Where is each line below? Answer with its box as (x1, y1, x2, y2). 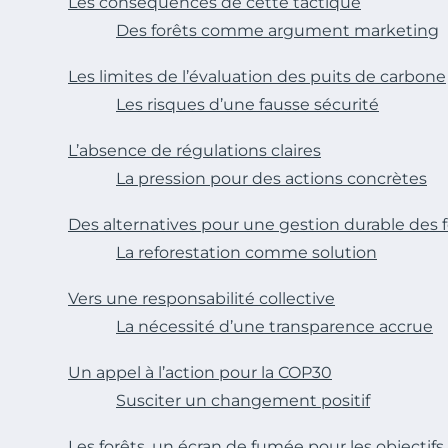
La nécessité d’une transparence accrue (116, 317, 433, 337)
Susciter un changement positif (116, 391, 370, 411)
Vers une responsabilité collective (68, 289, 335, 309)
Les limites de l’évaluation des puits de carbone (68, 67, 446, 87)
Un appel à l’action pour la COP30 (68, 363, 332, 383)
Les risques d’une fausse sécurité (116, 95, 379, 115)
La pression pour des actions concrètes (116, 169, 427, 189)
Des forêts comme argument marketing (116, 21, 439, 41)
